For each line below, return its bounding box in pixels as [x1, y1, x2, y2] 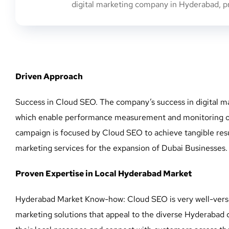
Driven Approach [15, 71, 83, 82]
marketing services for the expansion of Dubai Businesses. [15, 142, 227, 153]
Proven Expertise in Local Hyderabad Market [15, 168, 192, 179]
